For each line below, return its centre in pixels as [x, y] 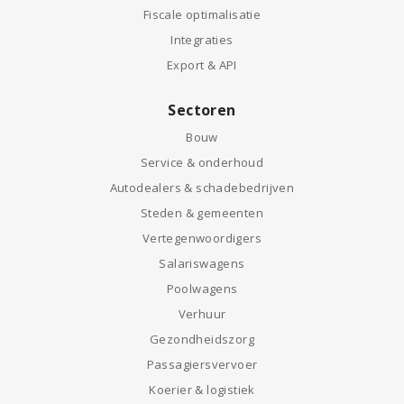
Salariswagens [202, 263]
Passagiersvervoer [202, 364]
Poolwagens [202, 289]
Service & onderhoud [202, 162]
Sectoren [202, 110]
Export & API [202, 65]
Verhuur [202, 314]
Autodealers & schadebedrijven [202, 188]
